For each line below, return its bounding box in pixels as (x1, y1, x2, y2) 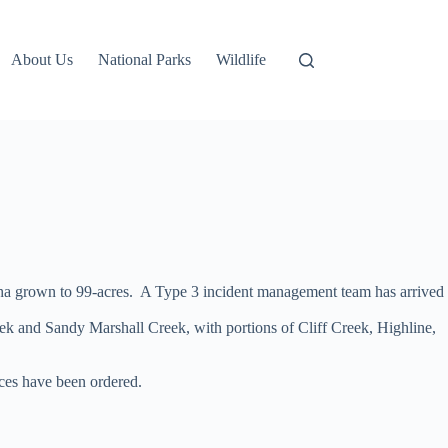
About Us (11, 51, 74, 68)
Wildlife (216, 51, 267, 68)
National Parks (98, 51, 192, 68)
